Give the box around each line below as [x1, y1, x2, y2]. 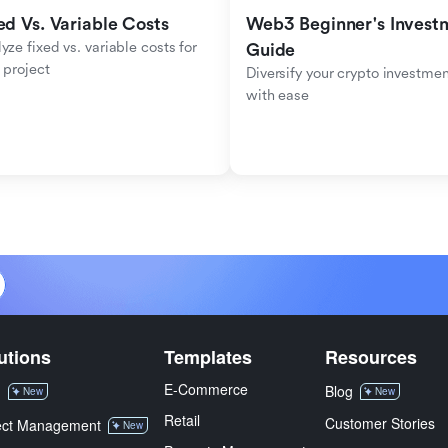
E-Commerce [164, 379, 248, 399]
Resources [325, 344, 417, 370]
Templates [164, 344, 252, 370]
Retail [164, 410, 200, 430]
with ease [246, 87, 309, 104]
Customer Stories [325, 413, 435, 433]
